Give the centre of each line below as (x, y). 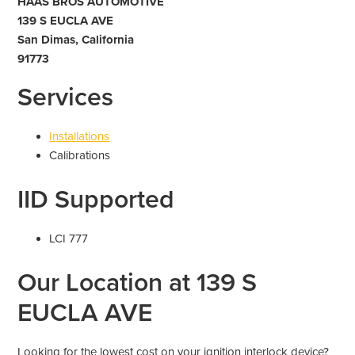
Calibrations (80, 155)
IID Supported (96, 199)
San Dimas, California (76, 39)
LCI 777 (69, 238)
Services (66, 97)
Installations (80, 136)
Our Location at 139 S (137, 282)
